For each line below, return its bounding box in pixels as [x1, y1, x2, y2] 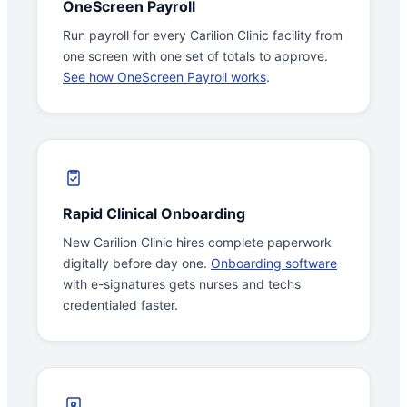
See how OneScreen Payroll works [63, 69, 266, 85]
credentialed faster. [63, 297, 178, 313]
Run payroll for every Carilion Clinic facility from [63, 27, 342, 44]
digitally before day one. [63, 255, 211, 272]
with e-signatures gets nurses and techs [63, 276, 301, 293]
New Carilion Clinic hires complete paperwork [63, 234, 332, 251]
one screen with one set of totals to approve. [63, 48, 328, 65]
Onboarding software [211, 255, 337, 272]
